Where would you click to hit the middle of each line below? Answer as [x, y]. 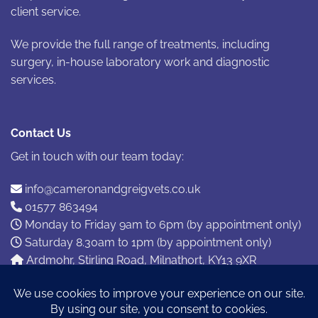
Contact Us [41, 133]
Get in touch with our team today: [97, 157]
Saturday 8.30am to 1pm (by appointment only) [147, 243]
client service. [46, 11]
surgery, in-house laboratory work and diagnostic [140, 62]
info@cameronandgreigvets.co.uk [111, 190]
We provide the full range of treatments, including [140, 44]
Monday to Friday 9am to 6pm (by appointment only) [161, 225]
